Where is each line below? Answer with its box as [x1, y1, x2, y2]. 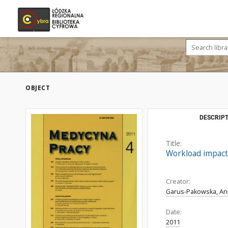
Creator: [166, 177, 190, 186]
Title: [166, 138, 182, 148]
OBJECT [25, 83, 50, 92]
